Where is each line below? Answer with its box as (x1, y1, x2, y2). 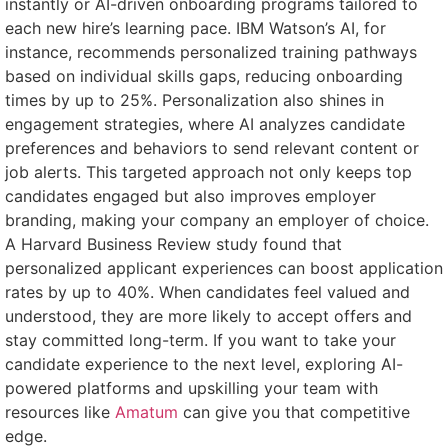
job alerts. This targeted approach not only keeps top (5, 162, 412, 183)
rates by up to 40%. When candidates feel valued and (5, 282, 410, 303)
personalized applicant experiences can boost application (5, 258, 443, 279)
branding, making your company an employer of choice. (5, 210, 429, 231)
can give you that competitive (178, 402, 410, 423)
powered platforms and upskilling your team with (5, 378, 378, 399)
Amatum (115, 402, 178, 423)
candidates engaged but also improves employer (5, 186, 376, 207)
